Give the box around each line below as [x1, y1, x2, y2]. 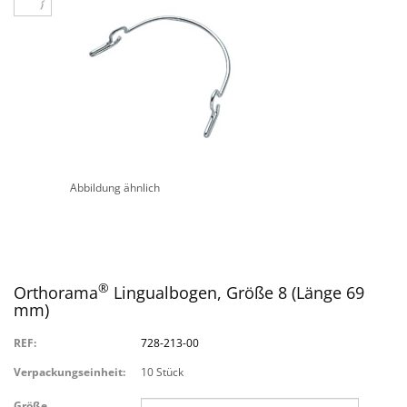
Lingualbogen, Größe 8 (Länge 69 [109, 282, 364, 303]
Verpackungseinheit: [14, 364, 125, 380]
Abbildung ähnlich [70, 180, 160, 195]
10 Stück [141, 364, 184, 380]
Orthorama [14, 282, 98, 303]
